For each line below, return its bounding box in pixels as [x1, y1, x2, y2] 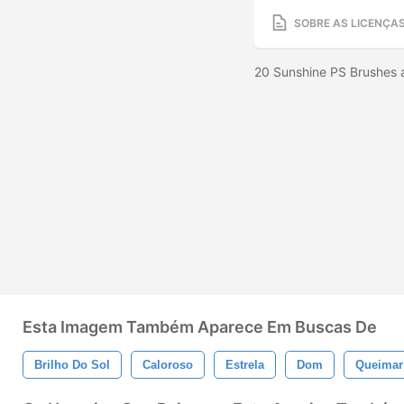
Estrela [225, 358, 264, 372]
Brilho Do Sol [34, 358, 110, 372]
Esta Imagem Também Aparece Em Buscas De [23, 317, 377, 336]
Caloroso [142, 358, 193, 372]
